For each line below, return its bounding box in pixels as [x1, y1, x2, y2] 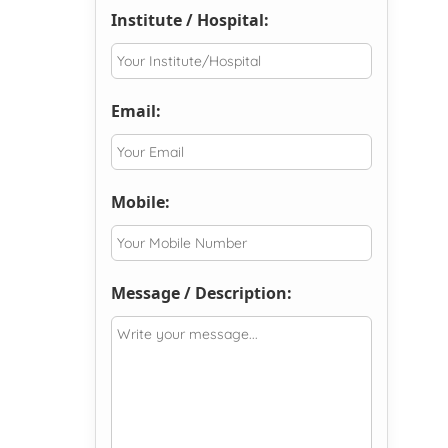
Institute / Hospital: [110, 9, 269, 32]
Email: [110, 100, 161, 123]
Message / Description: [110, 282, 292, 305]
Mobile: [110, 191, 170, 214]
